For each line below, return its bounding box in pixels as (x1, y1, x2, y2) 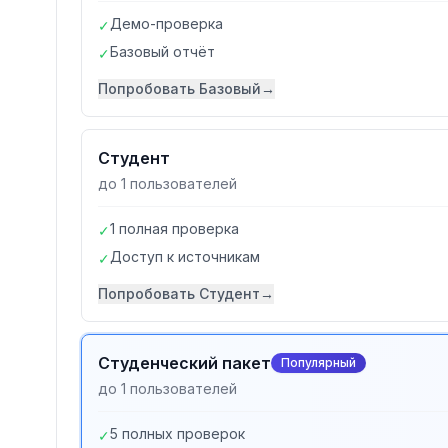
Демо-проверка (110, 15, 223, 32)
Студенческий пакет (98, 353, 271, 373)
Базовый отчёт (110, 43, 215, 60)
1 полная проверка (110, 220, 239, 237)
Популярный (281, 355, 356, 370)
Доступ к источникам (110, 248, 260, 265)
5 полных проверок (110, 425, 245, 442)
